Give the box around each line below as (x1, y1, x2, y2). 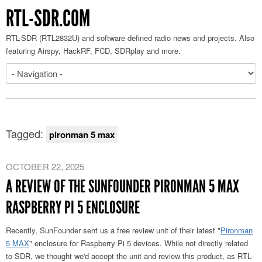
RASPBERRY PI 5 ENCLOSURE (6, 197, 140, 218)
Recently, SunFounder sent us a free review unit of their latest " (6, 225, 220, 236)
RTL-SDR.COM (6, 5, 90, 32)
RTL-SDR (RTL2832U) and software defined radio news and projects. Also (6, 32, 254, 43)
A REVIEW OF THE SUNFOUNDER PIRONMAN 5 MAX (6, 176, 239, 197)
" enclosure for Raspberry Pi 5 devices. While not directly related (29, 237, 248, 249)
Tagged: (6, 126, 46, 141)
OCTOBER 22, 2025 (6, 160, 84, 173)
